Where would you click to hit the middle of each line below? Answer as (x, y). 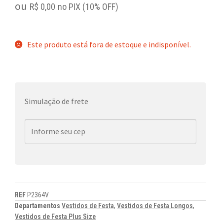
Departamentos (38, 206)
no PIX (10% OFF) (88, 6)
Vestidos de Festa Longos (155, 206)
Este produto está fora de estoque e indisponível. (109, 44)
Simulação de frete (56, 101)
